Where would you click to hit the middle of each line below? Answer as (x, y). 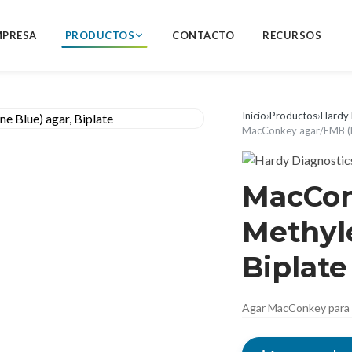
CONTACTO (203, 35)
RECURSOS (292, 35)
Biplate (295, 267)
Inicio (254, 115)
